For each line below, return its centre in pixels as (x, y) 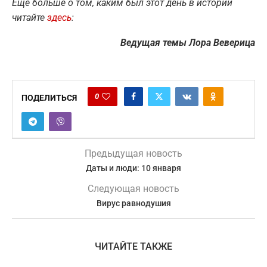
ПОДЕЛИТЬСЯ (49, 98)
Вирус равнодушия (133, 204)
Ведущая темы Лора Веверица (188, 43)
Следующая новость (133, 189)
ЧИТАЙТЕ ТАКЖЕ (133, 247)
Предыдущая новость (133, 154)
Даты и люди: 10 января (133, 168)
